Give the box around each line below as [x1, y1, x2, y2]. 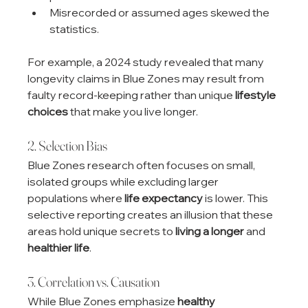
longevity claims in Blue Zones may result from [27, 71, 267, 85]
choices [27, 104, 69, 118]
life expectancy [124, 190, 203, 205]
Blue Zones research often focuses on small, [27, 157, 258, 172]
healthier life [27, 240, 90, 254]
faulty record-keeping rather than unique [27, 87, 236, 102]
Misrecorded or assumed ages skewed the [49, 5, 272, 19]
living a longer [175, 223, 245, 238]
